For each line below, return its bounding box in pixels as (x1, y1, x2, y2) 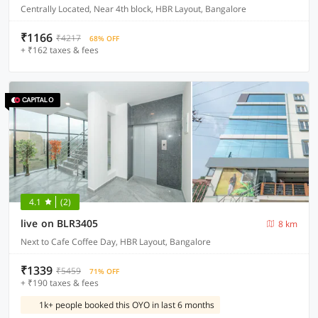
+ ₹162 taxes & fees (21, 44, 99, 56)
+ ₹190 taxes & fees (21, 277, 99, 289)
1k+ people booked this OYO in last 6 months (39, 299, 214, 311)
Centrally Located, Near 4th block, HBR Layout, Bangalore (21, 3, 246, 15)
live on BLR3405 (21, 216, 99, 230)
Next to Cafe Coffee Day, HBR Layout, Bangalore (21, 236, 211, 248)
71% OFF (89, 266, 119, 276)
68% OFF (89, 33, 119, 43)
